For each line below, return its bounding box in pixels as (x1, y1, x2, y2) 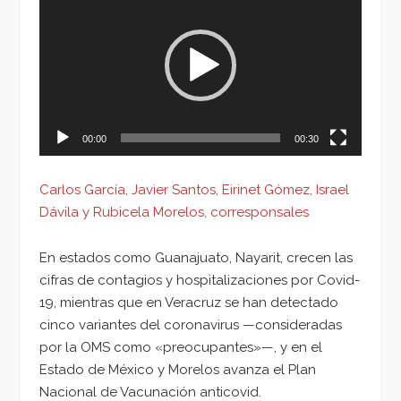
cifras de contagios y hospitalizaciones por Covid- (39, 271, 360, 288)
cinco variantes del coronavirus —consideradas (39, 316, 342, 333)
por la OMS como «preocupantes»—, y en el (39, 338, 322, 355)
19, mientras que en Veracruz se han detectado (39, 294, 338, 311)
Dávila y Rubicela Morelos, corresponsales (39, 203, 309, 220)
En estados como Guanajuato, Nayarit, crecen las (39, 249, 353, 266)
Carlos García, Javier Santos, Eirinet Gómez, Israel (39, 181, 349, 198)
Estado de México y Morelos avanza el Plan (39, 361, 316, 378)
